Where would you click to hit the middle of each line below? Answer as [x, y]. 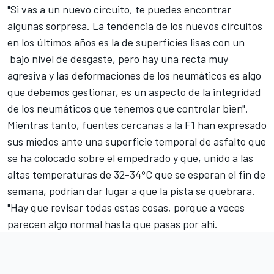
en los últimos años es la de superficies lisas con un [126, 43]
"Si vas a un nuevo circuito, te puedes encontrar [119, 9]
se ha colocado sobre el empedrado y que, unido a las [130, 158]
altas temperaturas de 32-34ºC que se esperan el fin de [136, 175]
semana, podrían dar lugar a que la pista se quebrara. [131, 191]
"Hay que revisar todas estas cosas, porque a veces [126, 208]
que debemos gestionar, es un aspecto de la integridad [134, 92]
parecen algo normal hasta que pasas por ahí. [113, 224]
